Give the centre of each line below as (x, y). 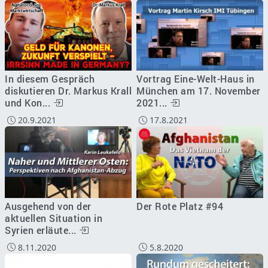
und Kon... (29, 103)
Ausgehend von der (48, 206)
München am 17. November (199, 91)
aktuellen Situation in (54, 218)
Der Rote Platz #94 (180, 206)
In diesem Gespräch (50, 79)
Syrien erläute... (42, 230)
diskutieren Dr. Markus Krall (68, 91)
